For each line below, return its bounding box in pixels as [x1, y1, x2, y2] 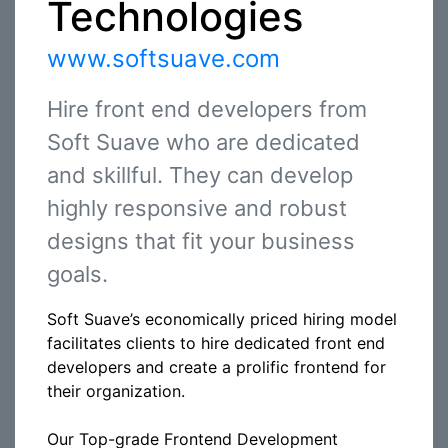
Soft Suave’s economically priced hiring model [47, 309, 397, 329]
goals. [47, 261, 108, 287]
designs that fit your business [47, 228, 355, 254]
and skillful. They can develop [47, 162, 353, 188]
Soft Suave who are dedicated [47, 129, 360, 155]
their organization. [47, 381, 185, 401]
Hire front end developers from [47, 96, 367, 122]
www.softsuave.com [47, 44, 280, 73]
